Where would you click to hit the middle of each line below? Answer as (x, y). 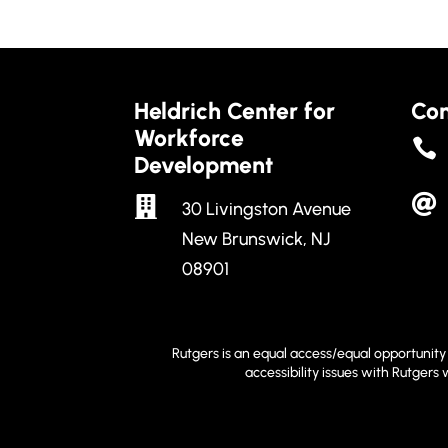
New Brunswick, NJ (255, 239)
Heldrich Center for (235, 111)
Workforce (189, 138)
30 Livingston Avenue (266, 209)
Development (204, 165)
